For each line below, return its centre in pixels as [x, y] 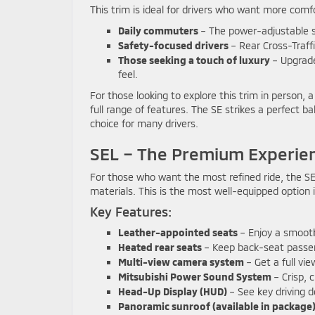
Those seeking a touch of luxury [194, 60]
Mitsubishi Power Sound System [195, 276]
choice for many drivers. [144, 123]
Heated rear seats [160, 247]
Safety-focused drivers [173, 45]
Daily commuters [158, 30]
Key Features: [131, 211]
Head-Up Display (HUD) [173, 291]
